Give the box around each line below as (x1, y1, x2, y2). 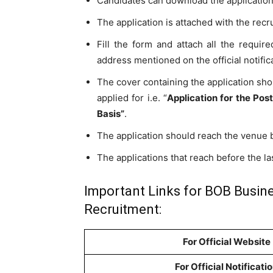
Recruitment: (84, 202, 161, 217)
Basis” (97, 108, 124, 119)
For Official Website (182, 236, 271, 247)
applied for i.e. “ (97, 92, 167, 104)
